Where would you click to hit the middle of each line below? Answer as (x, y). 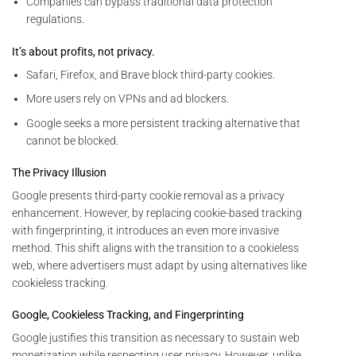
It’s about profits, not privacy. (83, 51)
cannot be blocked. (73, 140)
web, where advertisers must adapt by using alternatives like (159, 265)
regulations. (56, 19)
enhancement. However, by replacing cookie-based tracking (157, 213)
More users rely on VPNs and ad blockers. (128, 99)
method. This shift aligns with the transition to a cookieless (155, 248)
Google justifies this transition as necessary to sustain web (156, 338)
